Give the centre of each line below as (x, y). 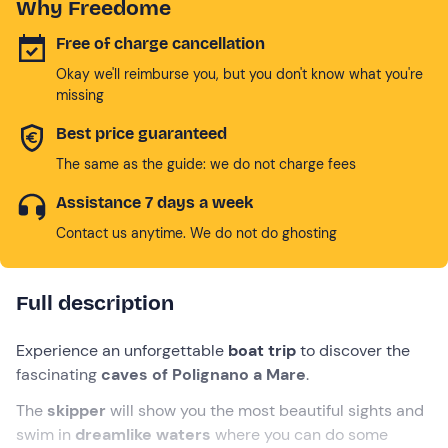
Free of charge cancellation (160, 43)
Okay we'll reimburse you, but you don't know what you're (239, 73)
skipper (78, 410)
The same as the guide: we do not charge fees (206, 163)
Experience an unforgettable (122, 350)
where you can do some (299, 434)
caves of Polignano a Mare (203, 374)
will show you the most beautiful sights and (267, 410)
